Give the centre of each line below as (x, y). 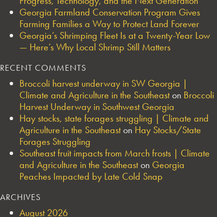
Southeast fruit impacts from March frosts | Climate (115, 153)
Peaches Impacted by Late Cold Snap (91, 176)
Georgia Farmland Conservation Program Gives (110, 12)
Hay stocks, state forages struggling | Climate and (114, 118)
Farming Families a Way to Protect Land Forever (109, 23)
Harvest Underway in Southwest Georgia (97, 106)
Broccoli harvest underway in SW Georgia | (103, 83)
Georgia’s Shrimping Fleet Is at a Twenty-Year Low (115, 35)
